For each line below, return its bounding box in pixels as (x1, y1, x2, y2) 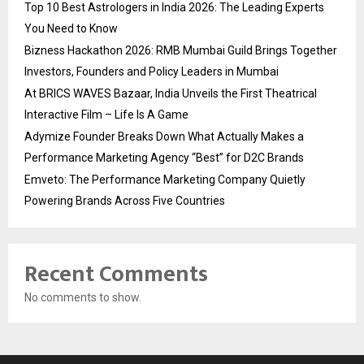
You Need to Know (24, 22, 118, 36)
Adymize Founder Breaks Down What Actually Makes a (24, 130, 304, 144)
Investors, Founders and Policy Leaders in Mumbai (24, 65, 279, 79)
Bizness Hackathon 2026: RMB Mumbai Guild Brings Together (24, 44, 337, 58)
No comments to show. (24, 291, 141, 305)
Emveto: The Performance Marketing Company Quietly (24, 173, 305, 187)
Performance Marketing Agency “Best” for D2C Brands (24, 151, 304, 165)
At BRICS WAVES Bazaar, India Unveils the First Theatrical (24, 87, 317, 101)
